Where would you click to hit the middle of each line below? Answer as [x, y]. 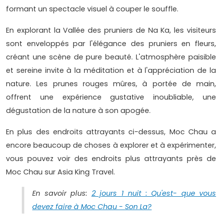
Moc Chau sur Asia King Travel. [60, 172]
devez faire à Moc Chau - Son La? [92, 207]
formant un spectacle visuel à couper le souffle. [92, 9]
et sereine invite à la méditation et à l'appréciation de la [111, 71]
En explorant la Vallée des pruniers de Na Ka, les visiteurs [111, 30]
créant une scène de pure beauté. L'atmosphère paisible [111, 57]
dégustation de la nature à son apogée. [78, 111]
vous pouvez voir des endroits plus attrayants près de [111, 159]
